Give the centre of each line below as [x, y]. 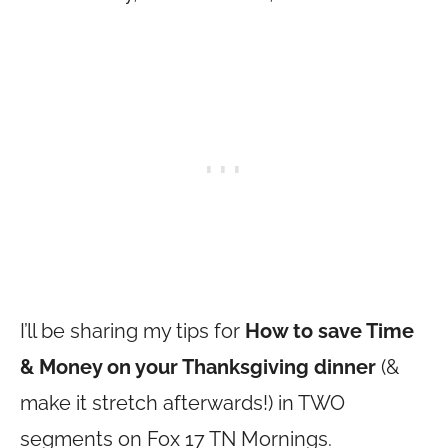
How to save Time [329, 331]
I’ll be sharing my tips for [132, 331]
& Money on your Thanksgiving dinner [200, 367]
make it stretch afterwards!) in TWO [182, 403]
